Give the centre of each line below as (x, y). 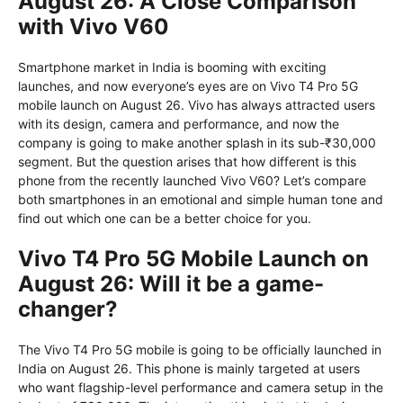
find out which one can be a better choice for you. (165, 219)
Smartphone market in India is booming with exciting (172, 67)
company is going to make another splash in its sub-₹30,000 (197, 143)
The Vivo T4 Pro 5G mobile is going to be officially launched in (200, 350)
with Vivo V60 (94, 27)
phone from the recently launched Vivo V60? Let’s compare (192, 181)
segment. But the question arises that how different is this (187, 162)
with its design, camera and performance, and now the (179, 124)
